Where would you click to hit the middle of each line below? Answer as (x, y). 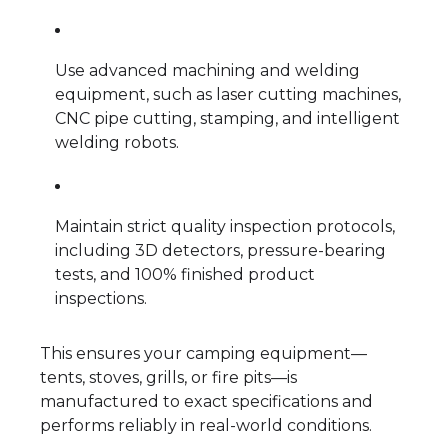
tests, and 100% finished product (185, 274)
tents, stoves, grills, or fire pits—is (168, 377)
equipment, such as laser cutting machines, (228, 94)
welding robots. (117, 142)
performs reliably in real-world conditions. (206, 425)
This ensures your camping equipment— (203, 353)
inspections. (101, 298)
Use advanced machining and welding (207, 70)
